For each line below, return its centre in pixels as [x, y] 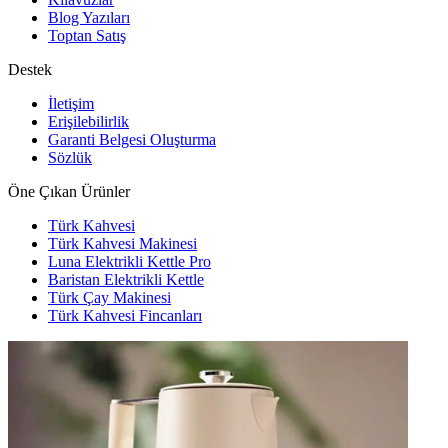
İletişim [71, 104]
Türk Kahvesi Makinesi [122, 244]
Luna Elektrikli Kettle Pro [129, 262]
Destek [30, 70]
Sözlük [70, 158]
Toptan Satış [87, 36]
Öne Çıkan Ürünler [69, 192]
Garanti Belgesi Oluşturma [132, 140]
